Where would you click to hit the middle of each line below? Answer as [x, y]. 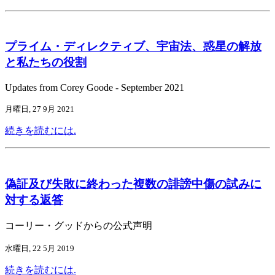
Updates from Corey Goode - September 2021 [95, 88]
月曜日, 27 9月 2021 [40, 109]
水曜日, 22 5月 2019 [40, 248]
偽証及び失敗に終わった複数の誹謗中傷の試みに [133, 184]
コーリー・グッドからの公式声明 [79, 225]
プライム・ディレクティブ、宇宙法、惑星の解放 [133, 47]
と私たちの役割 [46, 63]
